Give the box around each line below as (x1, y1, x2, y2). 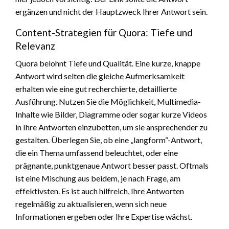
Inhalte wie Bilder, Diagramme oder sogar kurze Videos (15, 109, 207, 119)
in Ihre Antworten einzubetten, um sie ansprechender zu (15, 122, 208, 132)
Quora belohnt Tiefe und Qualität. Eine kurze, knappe (15, 58, 200, 68)
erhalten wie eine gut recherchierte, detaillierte (15, 83, 177, 94)
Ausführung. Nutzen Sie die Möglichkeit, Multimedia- (15, 96, 201, 106)
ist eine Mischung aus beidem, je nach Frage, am (15, 173, 180, 183)
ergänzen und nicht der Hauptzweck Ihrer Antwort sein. (15, 6, 208, 16)
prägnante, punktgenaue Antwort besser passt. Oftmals (15, 160, 209, 170)
